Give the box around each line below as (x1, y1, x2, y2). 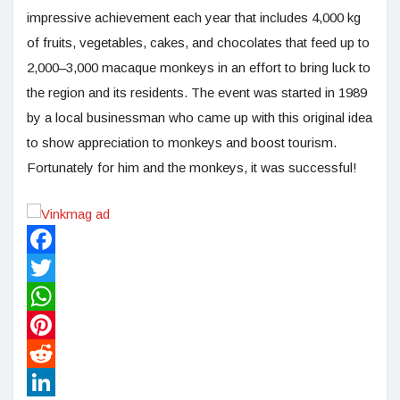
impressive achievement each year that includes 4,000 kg (27, 10, 361, 26)
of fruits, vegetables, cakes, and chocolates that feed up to (27, 35, 370, 51)
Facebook (27, 260, 87, 276)
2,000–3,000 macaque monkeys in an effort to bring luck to (27, 60, 371, 76)
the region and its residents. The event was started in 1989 (27, 85, 367, 101)
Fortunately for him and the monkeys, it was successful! (27, 160, 357, 176)
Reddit (27, 374, 64, 390)
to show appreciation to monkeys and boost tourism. (27, 135, 337, 151)
